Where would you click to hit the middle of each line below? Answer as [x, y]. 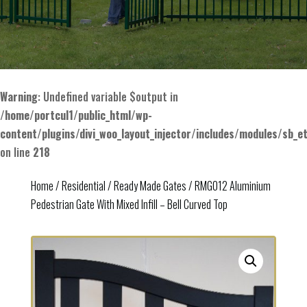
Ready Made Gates [150, 186]
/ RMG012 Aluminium [228, 186]
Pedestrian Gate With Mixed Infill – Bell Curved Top [129, 205]
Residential [83, 186]
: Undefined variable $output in [108, 97]
